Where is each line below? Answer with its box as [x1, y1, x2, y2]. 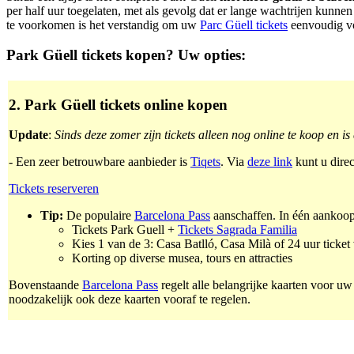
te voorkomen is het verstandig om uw [6, 17, 200, 32]
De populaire [63, 209, 134, 223]
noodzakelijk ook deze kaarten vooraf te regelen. [9, 292, 250, 307]
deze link [247, 155, 292, 169]
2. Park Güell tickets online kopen [9, 96, 228, 113]
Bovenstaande [9, 278, 82, 292]
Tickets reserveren [9, 182, 99, 196]
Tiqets [190, 155, 220, 169]
